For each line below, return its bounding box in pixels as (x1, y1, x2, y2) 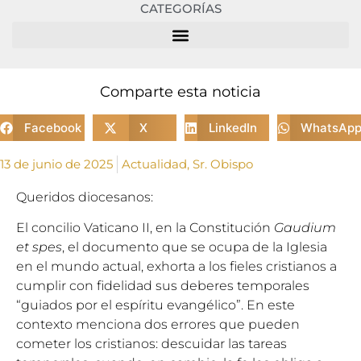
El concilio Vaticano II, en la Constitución (16, 220, 274, 236)
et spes (16, 239, 62, 255)
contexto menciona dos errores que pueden (16, 317, 300, 333)
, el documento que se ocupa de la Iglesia (62, 239, 327, 255)
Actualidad (122, 156, 187, 172)
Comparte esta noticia (100, 83, 261, 101)
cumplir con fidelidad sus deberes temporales (16, 278, 309, 294)
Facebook (23, 119, 81, 135)
